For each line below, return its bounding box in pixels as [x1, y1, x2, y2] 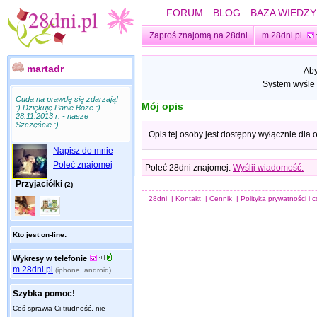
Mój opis [142, 100, 183, 112]
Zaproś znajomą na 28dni [149, 30, 248, 40]
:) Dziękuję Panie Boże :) [16, 103, 100, 112]
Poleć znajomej [53, 160, 113, 170]
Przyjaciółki [16, 179, 62, 189]
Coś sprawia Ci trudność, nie [13, 304, 105, 312]
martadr [27, 63, 64, 74]
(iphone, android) [55, 266, 111, 274]
